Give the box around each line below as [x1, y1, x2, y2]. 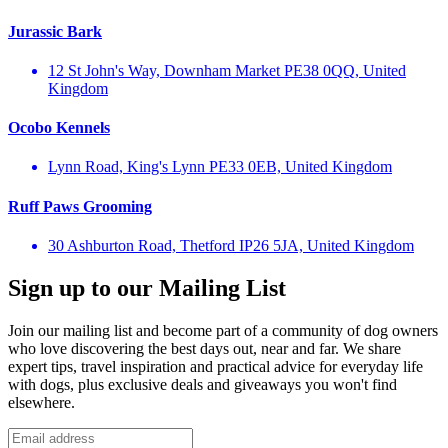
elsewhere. [8, 393, 75, 411]
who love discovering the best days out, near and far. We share [8, 339, 401, 357]
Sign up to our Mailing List [8, 274, 286, 301]
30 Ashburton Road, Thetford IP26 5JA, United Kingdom [48, 237, 414, 254]
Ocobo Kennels [8, 119, 110, 137]
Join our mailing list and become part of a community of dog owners [8, 321, 438, 339]
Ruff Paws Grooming [8, 197, 152, 215]
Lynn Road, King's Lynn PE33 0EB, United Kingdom [48, 158, 392, 176]
